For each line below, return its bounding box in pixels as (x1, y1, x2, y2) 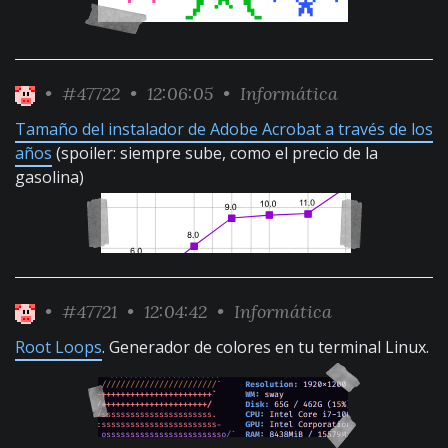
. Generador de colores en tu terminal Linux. (102, 336, 429, 358)
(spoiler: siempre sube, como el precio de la (52, 142, 378, 164)
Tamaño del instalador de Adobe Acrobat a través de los (15, 118, 433, 140)
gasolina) (15, 166, 84, 188)
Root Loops (15, 336, 102, 358)
